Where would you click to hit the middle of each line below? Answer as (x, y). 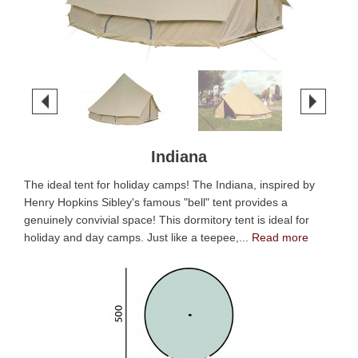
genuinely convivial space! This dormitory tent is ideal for (167, 219)
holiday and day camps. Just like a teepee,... (138, 237)
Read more (280, 237)
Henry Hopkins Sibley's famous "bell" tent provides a (156, 202)
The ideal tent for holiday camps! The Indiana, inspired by (169, 184)
